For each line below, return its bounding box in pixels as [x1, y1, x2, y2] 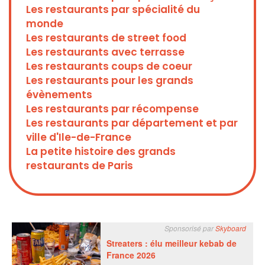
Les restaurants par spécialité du [26, 2, 200, 17]
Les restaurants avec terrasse [26, 45, 185, 60]
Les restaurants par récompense [26, 102, 199, 117]
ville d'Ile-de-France [26, 130, 131, 145]
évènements [26, 88, 92, 102]
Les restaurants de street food [26, 31, 186, 46]
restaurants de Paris [26, 159, 133, 173]
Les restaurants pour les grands [26, 73, 193, 88]
